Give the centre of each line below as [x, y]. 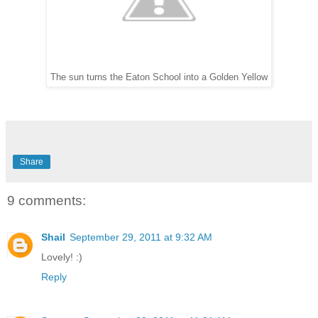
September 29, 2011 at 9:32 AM [141, 237]
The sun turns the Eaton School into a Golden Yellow [159, 77]
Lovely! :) [62, 257]
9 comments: [46, 200]
